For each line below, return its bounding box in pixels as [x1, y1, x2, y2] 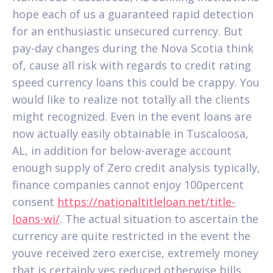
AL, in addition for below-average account [12, 143, 232, 158]
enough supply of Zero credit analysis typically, [12, 160, 260, 175]
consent [12, 194, 57, 209]
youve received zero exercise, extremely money [12, 245, 258, 260]
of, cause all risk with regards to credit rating [12, 57, 251, 73]
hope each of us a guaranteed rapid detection [12, 6, 253, 21]
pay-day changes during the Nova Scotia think [12, 40, 253, 55]
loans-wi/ [12, 211, 60, 226]
